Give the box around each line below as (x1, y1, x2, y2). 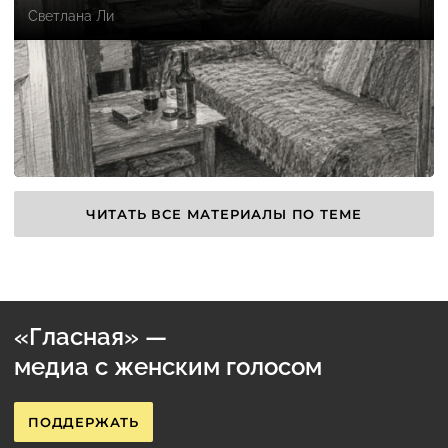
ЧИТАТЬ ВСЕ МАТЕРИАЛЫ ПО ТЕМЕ (85, 205, 363, 222)
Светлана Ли (28, 8, 114, 25)
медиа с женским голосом (14, 352, 322, 382)
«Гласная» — (14, 322, 167, 352)
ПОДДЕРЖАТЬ (28, 413, 139, 430)
